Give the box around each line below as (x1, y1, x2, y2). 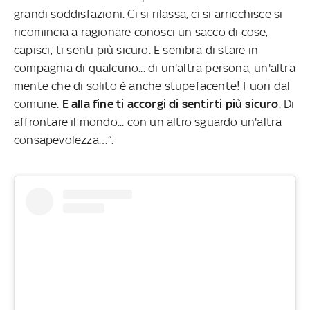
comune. (14, 96, 62, 111)
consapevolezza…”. (14, 132, 114, 147)
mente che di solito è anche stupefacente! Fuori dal (14, 78, 291, 93)
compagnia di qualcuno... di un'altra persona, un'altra (14, 60, 295, 75)
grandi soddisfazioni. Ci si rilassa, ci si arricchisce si (14, 6, 283, 21)
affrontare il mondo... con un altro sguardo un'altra (14, 114, 282, 129)
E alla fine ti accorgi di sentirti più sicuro (62, 96, 279, 111)
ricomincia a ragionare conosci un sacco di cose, (14, 24, 268, 39)
